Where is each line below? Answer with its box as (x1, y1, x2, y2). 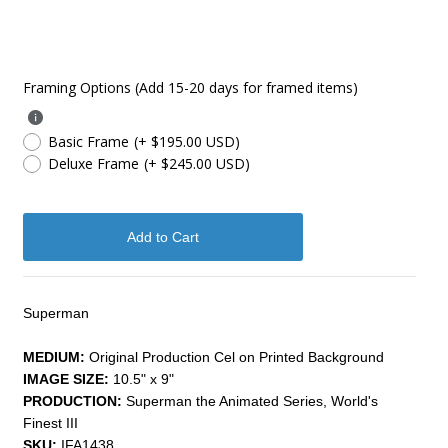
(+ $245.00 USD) (143, 153, 250, 173)
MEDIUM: (22, 348, 85, 365)
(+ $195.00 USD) (133, 131, 240, 151)
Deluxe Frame (47, 153, 139, 173)
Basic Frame (47, 131, 129, 151)
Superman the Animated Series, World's (121, 392, 378, 409)
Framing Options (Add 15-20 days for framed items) (22, 77, 358, 97)
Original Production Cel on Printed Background (84, 348, 384, 365)
